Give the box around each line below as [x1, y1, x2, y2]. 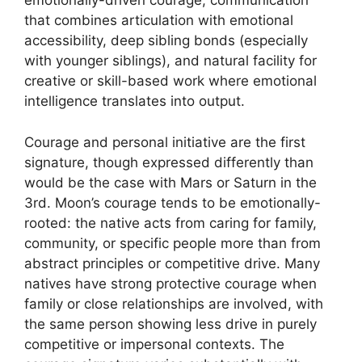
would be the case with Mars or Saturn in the [24, 174, 317, 191]
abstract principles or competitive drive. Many [24, 255, 320, 271]
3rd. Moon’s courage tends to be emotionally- [24, 194, 321, 211]
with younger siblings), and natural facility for [24, 53, 317, 69]
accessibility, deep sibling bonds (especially [24, 32, 308, 48]
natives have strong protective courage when [24, 275, 317, 292]
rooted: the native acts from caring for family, [24, 214, 317, 231]
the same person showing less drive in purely [24, 315, 317, 332]
